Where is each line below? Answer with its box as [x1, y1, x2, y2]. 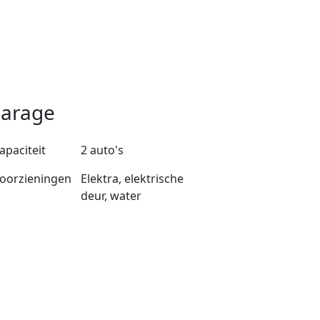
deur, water [80, 188, 141, 204]
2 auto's [80, 142, 124, 159]
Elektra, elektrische [80, 171, 184, 187]
